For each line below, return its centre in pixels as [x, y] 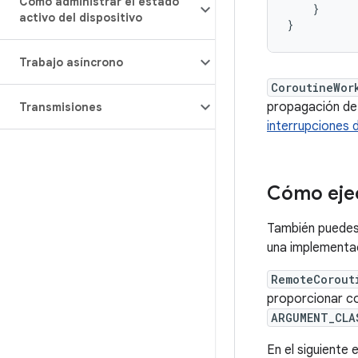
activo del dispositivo [81, 18]
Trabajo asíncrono [71, 62]
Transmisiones [61, 107]
